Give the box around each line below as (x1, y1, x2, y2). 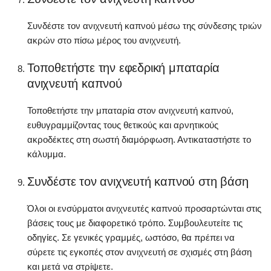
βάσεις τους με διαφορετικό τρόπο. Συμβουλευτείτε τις (27, 218, 243, 229)
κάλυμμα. (27, 149, 66, 160)
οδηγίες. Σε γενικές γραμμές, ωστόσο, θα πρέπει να (27, 232, 235, 243)
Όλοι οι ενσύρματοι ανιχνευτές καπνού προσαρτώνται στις (27, 203, 261, 214)
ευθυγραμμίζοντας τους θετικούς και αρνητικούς (27, 120, 218, 131)
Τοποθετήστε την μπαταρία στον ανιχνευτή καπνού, (27, 105, 233, 116)
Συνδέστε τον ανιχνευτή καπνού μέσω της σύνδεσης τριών (27, 21, 262, 31)
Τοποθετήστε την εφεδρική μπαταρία (27, 61, 220, 75)
